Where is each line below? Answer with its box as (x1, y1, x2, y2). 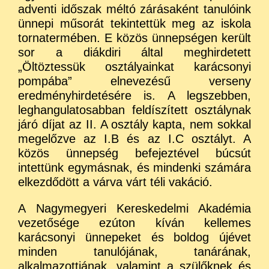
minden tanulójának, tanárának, (18, 244, 251, 258)
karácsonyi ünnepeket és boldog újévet (18, 230, 251, 244)
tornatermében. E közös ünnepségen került (18, 31, 251, 44)
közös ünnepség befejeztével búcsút (18, 146, 251, 160)
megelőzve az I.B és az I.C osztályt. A (18, 131, 251, 145)
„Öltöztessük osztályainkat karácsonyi (18, 59, 251, 73)
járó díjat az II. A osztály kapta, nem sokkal (18, 117, 251, 131)
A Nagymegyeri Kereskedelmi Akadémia (18, 201, 251, 215)
